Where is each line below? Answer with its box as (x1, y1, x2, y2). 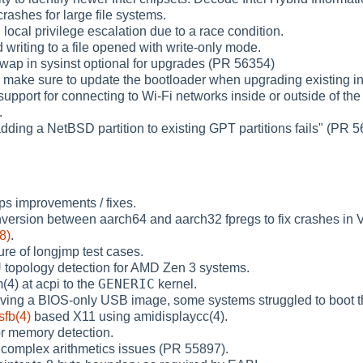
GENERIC (98, 275, 155, 292)
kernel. (155, 276, 197, 291)
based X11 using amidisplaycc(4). (31, 309, 228, 323)
